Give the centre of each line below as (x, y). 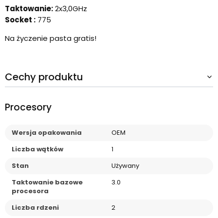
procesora (30, 191)
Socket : (20, 20)
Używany (125, 165)
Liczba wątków (37, 149)
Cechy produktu (44, 77)
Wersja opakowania (47, 132)
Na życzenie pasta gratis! (51, 38)
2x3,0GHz (70, 9)
